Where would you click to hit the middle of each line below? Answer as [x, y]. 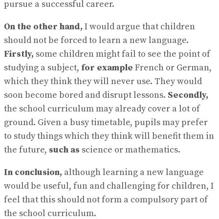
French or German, [173, 68]
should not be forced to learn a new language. [96, 41]
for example [108, 68]
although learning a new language [134, 173]
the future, [26, 150]
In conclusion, [34, 173]
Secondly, [188, 95]
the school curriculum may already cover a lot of [102, 109]
